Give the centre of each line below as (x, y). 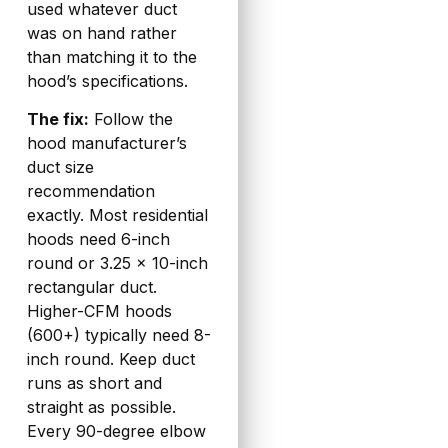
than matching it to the (111, 56)
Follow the (130, 119)
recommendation (90, 191)
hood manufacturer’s (106, 143)
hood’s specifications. (107, 80)
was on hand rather (101, 32)
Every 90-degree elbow (116, 431)
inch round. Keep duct (110, 359)
